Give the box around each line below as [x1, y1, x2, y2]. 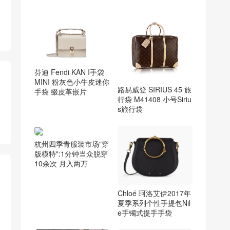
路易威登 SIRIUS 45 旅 [117, 84, 191, 94]
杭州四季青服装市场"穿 [34, 138, 109, 149]
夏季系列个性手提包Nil [117, 198, 190, 208]
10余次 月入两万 [34, 158, 88, 168]
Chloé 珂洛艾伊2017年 [117, 188, 191, 199]
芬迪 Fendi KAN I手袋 [34, 67, 104, 78]
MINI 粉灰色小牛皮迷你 [34, 76, 109, 87]
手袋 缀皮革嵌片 [34, 86, 87, 97]
